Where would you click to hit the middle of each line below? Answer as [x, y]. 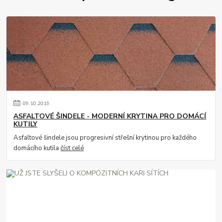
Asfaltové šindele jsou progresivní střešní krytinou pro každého [105, 138]
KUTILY [26, 124]
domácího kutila [37, 148]
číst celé [72, 148]
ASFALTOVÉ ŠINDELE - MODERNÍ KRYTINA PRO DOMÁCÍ [110, 116]
